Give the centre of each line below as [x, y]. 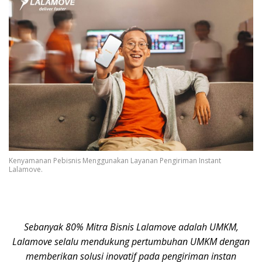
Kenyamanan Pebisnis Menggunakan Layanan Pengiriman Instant [115, 161]
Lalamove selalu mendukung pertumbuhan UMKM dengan [131, 242]
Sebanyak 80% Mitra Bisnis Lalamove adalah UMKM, [131, 227]
